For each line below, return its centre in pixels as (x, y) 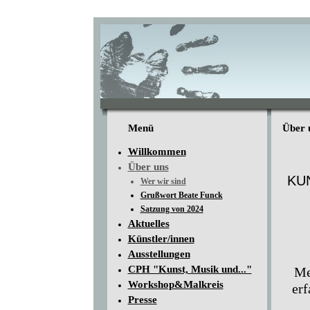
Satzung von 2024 (172, 209)
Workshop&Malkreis (175, 284)
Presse (142, 300)
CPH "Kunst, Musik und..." (190, 269)
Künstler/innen (161, 239)
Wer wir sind (163, 181)
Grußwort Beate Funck (181, 195)
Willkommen (157, 152)
